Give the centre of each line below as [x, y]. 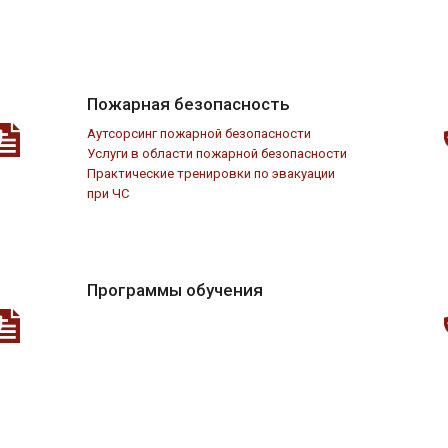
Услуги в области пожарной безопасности [217, 153]
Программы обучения [175, 289]
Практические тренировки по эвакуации [211, 173]
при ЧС [108, 193]
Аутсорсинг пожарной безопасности [199, 133]
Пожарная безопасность [188, 103]
